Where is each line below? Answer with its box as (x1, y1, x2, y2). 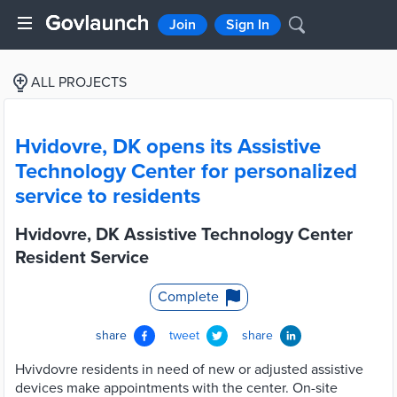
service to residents (15, 183, 200, 209)
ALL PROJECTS (31, 74, 127, 91)
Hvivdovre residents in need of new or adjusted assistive (15, 361, 363, 378)
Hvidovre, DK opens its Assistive (15, 134, 321, 160)
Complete (157, 288, 219, 306)
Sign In (226, 16, 269, 34)
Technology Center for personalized (15, 159, 357, 184)
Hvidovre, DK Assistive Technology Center (15, 224, 353, 245)
